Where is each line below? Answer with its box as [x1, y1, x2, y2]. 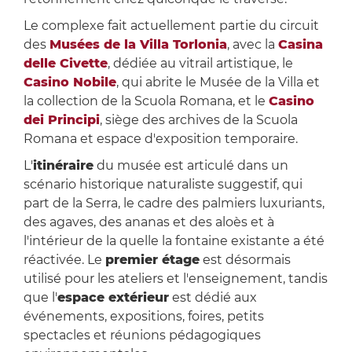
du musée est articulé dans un [93, 158, 288, 174]
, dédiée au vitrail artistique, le [107, 56, 293, 71]
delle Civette [23, 56, 108, 71]
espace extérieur [57, 290, 169, 306]
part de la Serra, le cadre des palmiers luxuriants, [23, 196, 324, 211]
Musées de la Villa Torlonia [49, 37, 227, 53]
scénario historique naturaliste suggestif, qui [23, 177, 302, 192]
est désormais [199, 252, 291, 268]
